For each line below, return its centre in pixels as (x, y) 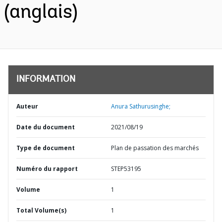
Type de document (46, 148)
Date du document (46, 127)
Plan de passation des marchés (155, 148)
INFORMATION (46, 80)
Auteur (27, 106)
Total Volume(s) (41, 210)
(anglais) (41, 13)
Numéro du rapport (47, 169)
